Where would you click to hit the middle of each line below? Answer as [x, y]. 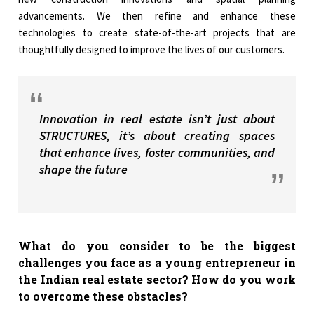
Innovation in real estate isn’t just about [157, 119]
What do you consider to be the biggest [157, 246]
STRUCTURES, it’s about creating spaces [157, 136]
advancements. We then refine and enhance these [157, 16]
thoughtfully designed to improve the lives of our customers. [152, 50]
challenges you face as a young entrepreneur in [157, 263]
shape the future [84, 170]
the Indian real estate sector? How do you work [157, 280]
